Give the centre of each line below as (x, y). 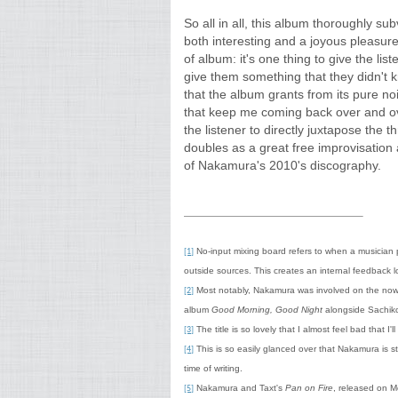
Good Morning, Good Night (267, 310)
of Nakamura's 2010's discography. (283, 165)
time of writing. (213, 368)
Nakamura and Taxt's (239, 388)
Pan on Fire (309, 388)
